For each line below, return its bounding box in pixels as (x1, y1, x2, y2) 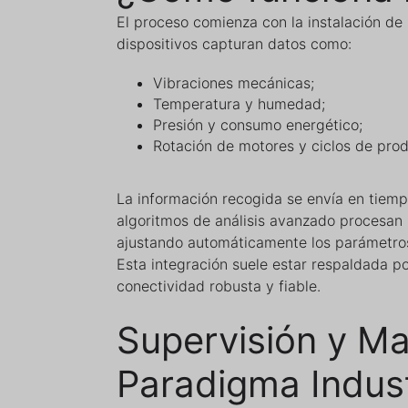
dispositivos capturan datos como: (117, 35, 352, 53)
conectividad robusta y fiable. (117, 277, 321, 295)
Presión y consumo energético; (153, 116, 362, 134)
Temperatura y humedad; (153, 95, 325, 113)
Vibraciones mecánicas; (153, 74, 314, 92)
